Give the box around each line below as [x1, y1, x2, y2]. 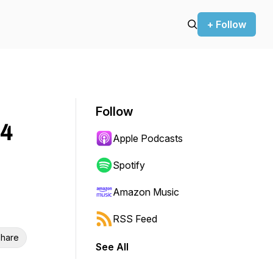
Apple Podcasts [113, 132, 183, 144]
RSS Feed [113, 213, 157, 225]
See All [96, 241, 129, 253]
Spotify [113, 159, 145, 171]
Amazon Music [113, 186, 179, 198]
